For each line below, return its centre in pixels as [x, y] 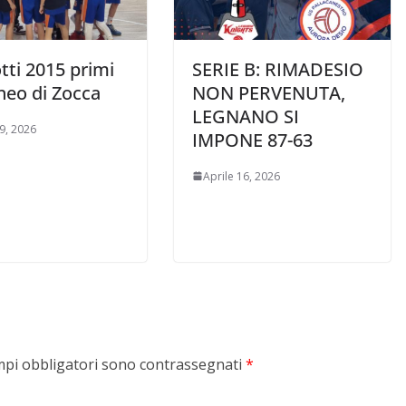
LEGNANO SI [246, 116]
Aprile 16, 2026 [242, 176]
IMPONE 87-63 [252, 140]
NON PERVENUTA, [269, 92]
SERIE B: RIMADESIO [278, 69]
